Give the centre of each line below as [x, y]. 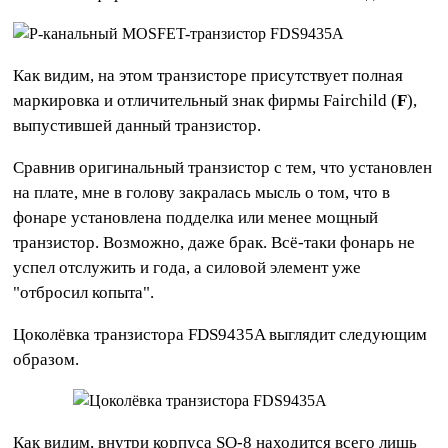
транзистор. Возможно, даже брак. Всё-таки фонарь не [214, 243]
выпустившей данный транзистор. [137, 126]
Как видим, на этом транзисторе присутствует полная [208, 76]
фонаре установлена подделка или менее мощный [196, 218]
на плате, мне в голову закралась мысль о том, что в [202, 193]
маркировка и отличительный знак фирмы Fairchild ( [205, 101]
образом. [46, 360]
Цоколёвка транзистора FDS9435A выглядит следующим [220, 335]
